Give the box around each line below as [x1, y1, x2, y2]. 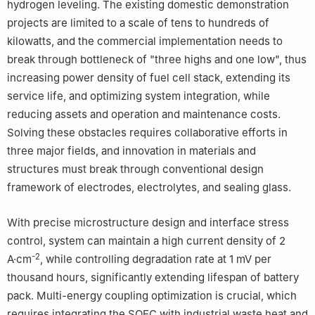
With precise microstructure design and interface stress [7, 216, 289, 230]
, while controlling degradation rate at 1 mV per [40, 252, 271, 266]
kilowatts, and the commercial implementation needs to [7, 34, 283, 49]
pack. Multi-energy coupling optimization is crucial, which [7, 289, 297, 303]
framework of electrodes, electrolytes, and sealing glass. [7, 181, 291, 195]
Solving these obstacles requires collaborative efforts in [7, 126, 288, 140]
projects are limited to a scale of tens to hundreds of [7, 16, 269, 30]
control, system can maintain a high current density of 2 [7, 234, 285, 248]
